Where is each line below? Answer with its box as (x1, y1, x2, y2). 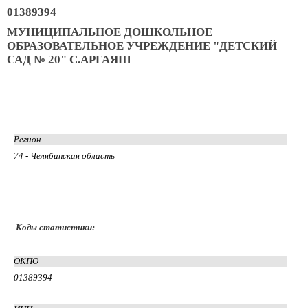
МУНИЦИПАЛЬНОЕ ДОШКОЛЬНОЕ (7, 25, 212, 38)
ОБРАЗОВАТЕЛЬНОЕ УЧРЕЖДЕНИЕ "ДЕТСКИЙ (7, 38, 277, 52)
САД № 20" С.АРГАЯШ (7, 52, 131, 66)
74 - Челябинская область (14, 150, 115, 161)
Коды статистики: (16, 221, 95, 232)
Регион (14, 133, 41, 144)
